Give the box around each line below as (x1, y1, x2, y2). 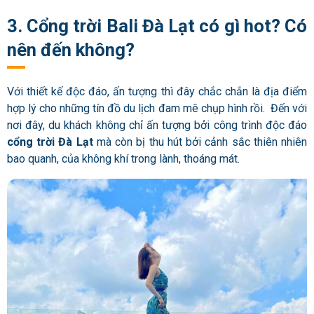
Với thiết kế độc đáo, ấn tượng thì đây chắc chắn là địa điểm (7, 84, 307, 98)
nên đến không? (7, 39, 135, 61)
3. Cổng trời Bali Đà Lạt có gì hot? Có (7, 15, 307, 37)
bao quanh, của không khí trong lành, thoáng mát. (7, 151, 240, 165)
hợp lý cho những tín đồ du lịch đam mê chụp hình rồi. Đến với (7, 101, 307, 115)
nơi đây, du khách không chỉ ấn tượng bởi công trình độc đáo (7, 118, 307, 132)
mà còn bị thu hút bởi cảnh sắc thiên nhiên (96, 135, 308, 149)
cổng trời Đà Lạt (7, 135, 97, 149)
